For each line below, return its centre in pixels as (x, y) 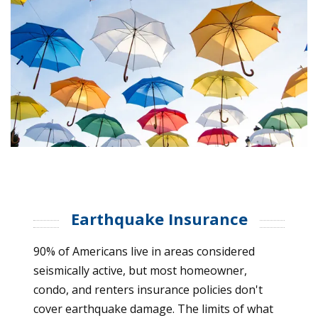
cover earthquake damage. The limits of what (153, 308)
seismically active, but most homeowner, (140, 270)
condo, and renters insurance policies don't (148, 289)
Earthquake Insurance (159, 218)
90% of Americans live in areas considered (144, 251)
